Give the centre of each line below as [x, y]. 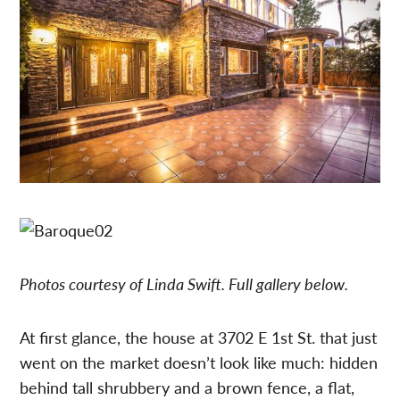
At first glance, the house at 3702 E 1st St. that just [199, 337]
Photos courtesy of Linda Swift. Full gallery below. [184, 284]
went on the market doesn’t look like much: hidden [199, 362]
